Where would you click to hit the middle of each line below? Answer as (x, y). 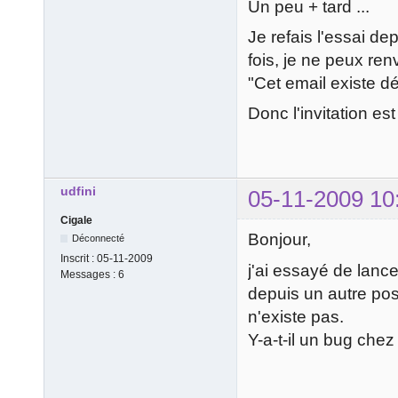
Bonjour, (279, 240)
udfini (78, 191)
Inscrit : (79, 258)
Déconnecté (99, 238)
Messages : (89, 274)
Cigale (76, 220)
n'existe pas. (296, 316)
